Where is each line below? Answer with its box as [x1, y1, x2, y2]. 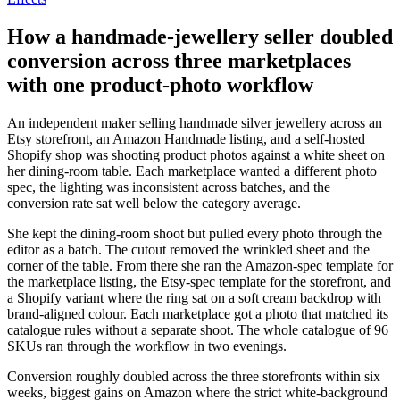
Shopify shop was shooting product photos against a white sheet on [7, 146, 385, 162]
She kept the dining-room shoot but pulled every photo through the [7, 225, 382, 241]
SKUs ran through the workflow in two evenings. [7, 337, 287, 354]
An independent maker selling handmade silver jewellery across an [7, 114, 382, 130]
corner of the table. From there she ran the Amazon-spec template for [7, 257, 393, 273]
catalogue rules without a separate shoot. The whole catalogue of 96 [7, 321, 388, 337]
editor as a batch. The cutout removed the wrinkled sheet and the [7, 241, 370, 257]
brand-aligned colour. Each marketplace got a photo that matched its [7, 305, 388, 321]
